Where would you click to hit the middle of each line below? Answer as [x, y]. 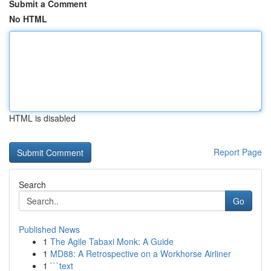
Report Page [238, 152]
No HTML [28, 19]
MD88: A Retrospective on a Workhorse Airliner [141, 253]
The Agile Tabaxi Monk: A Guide [112, 241]
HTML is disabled [42, 118]
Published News [49, 229]
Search [32, 184]
